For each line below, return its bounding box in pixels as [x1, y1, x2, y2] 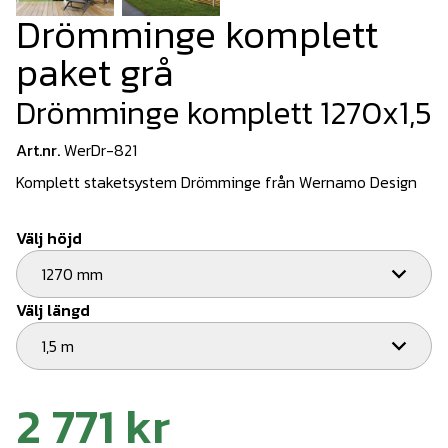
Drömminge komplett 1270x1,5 [16, 89, 432, 138]
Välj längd [16, 298, 90, 323]
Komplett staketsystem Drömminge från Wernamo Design [16, 170, 417, 195]
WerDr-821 [64, 138, 137, 163]
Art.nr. [16, 138, 60, 163]
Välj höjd [16, 226, 82, 251]
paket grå [16, 44, 174, 102]
